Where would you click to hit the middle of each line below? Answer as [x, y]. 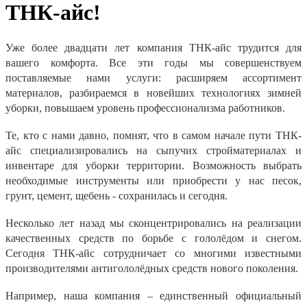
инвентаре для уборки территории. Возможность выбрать [153, 165]
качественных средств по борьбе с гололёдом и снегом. [153, 238]
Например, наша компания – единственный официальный [153, 295]
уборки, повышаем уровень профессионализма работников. [147, 108]
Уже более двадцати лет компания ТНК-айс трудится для [153, 47]
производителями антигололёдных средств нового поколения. [153, 268]
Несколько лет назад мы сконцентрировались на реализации [153, 223]
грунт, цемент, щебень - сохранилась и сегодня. [121, 195]
